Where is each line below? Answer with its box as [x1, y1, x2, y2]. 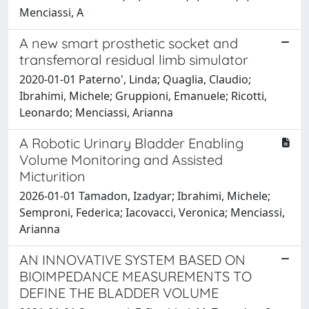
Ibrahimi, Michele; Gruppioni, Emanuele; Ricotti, [19, 88, 267, 103]
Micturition [19, 167, 86, 185]
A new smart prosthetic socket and [19, 34, 238, 52]
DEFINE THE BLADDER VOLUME [19, 283, 219, 301]
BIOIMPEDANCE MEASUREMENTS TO [19, 267, 252, 285]
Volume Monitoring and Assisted [19, 150, 223, 168]
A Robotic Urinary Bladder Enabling [19, 134, 243, 152]
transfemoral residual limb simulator [19, 50, 248, 68]
